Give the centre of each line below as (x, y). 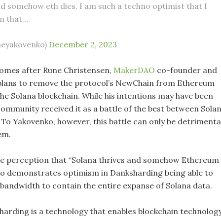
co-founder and (186, 70)
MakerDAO (134, 70)
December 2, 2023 (83, 44)
